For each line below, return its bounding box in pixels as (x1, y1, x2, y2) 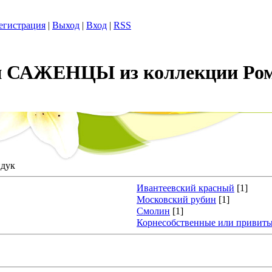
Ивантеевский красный (137, 183, 234, 193)
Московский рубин (137, 194, 216, 205)
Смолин (137, 206, 170, 216)
